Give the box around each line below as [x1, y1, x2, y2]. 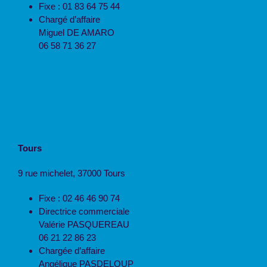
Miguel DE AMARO [39, 27, 114, 38]
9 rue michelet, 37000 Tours [18, 167, 125, 178]
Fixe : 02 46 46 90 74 [39, 193, 120, 203]
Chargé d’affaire [39, 14, 100, 24]
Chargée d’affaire [39, 245, 105, 256]
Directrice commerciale [39, 206, 129, 216]
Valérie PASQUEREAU [39, 219, 129, 229]
